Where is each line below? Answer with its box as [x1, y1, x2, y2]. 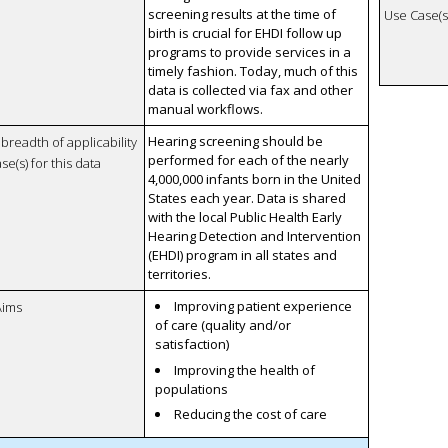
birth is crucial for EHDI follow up [148, 24, 343, 43]
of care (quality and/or [154, 316, 291, 335]
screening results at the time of [148, 5, 337, 24]
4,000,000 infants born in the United [148, 170, 362, 189]
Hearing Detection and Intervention [148, 227, 362, 246]
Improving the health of [173, 360, 315, 379]
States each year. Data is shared [148, 189, 347, 208]
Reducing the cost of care [173, 405, 327, 424]
